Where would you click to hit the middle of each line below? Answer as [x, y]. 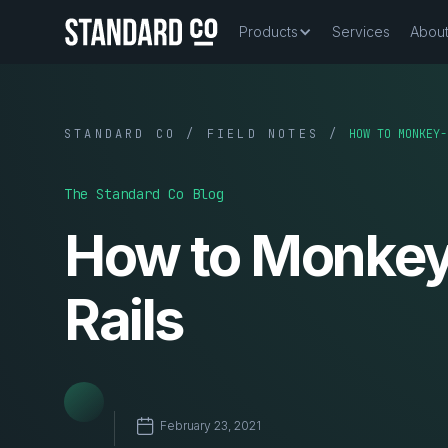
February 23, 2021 [210, 425]
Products [268, 31]
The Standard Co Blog [144, 194]
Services [361, 31]
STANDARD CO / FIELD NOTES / [202, 134]
